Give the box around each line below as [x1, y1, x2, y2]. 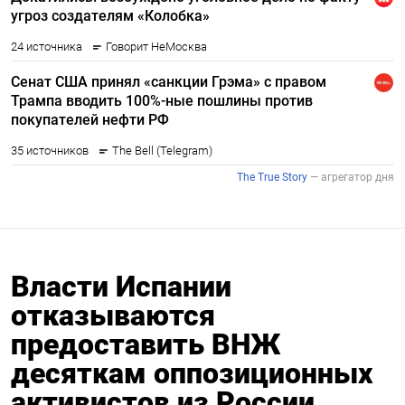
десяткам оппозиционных [11, 356, 372, 391]
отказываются [11, 298, 215, 334]
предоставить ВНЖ [11, 327, 280, 363]
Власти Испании [11, 269, 231, 305]
